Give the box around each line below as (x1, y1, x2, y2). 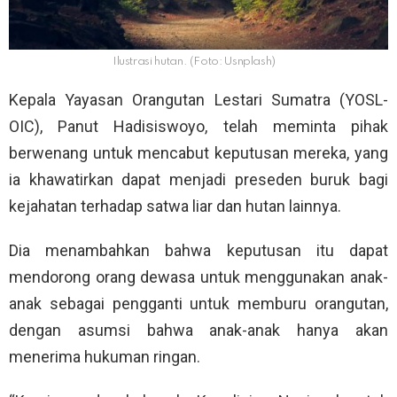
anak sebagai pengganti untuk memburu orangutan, (9, 294, 388, 314)
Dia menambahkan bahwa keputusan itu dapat (9, 241, 388, 261)
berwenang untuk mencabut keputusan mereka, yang (9, 144, 388, 163)
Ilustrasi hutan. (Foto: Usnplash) (112, 56, 276, 68)
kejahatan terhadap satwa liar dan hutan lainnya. (9, 197, 341, 216)
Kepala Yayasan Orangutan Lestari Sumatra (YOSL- (9, 90, 388, 110)
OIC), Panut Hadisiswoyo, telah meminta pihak (9, 117, 388, 136)
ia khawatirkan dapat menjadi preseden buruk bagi (9, 170, 388, 190)
